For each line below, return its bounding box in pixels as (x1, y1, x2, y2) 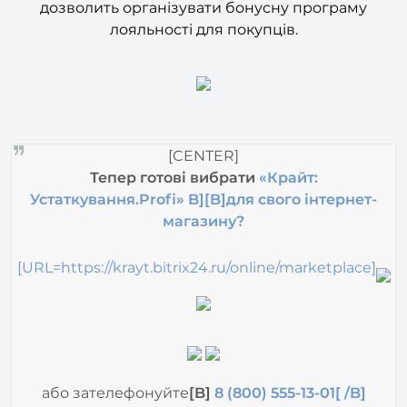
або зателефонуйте (41, 354, 189, 372)
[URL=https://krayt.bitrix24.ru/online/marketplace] (16, 228, 376, 246)
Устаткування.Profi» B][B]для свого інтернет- (30, 161, 377, 179)
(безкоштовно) (147, 376, 260, 394)
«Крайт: (258, 139, 318, 157)
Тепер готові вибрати (89, 139, 259, 157)
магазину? (163, 183, 244, 201)
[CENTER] (168, 117, 239, 135)
